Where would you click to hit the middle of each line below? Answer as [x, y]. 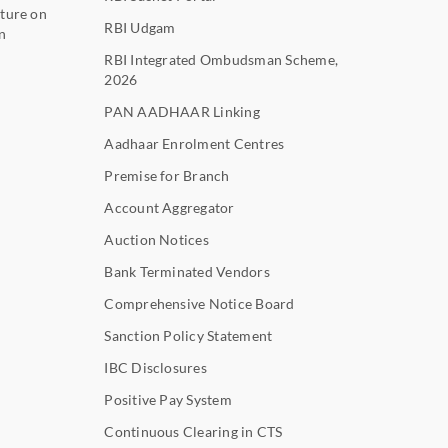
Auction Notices [156, 239]
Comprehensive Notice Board [199, 303]
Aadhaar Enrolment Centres [194, 143]
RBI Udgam [140, 27]
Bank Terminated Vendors [187, 271]
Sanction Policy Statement [188, 335]
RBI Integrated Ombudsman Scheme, [221, 59]
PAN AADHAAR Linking [182, 111]
